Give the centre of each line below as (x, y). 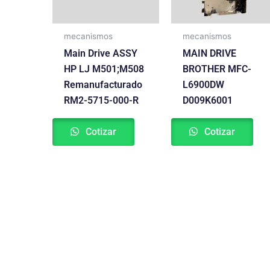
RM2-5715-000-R (102, 100)
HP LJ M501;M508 (104, 69)
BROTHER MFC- (217, 69)
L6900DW (204, 84)
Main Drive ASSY (101, 53)
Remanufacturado (103, 84)
